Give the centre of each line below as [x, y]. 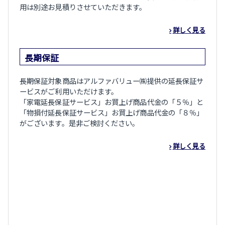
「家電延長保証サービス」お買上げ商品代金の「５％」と [112, 102]
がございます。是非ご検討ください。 [80, 123]
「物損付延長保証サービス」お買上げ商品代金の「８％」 [112, 113]
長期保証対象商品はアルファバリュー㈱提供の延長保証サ [112, 81]
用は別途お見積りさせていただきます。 [83, 7]
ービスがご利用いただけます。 [69, 91]
